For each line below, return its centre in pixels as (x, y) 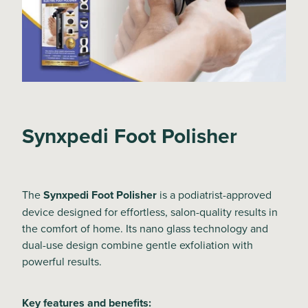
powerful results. (62, 261)
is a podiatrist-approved (214, 194)
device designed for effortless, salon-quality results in (150, 211)
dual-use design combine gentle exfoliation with (137, 244)
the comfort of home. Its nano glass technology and (145, 228)
